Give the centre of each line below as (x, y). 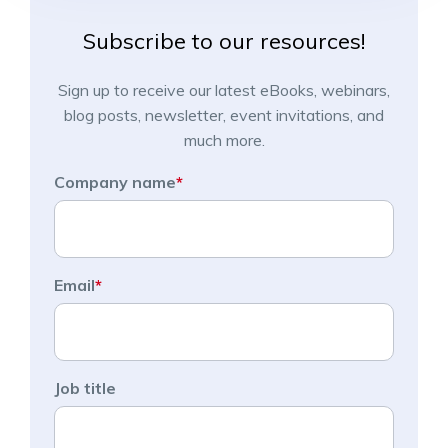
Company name (115, 181)
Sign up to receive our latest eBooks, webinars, (224, 89)
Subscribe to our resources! (224, 40)
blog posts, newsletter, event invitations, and (224, 114)
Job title (85, 387)
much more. (224, 139)
